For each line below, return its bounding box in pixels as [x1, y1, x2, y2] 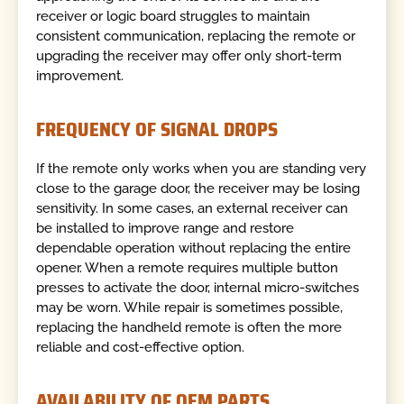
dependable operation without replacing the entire [36, 239, 352, 256]
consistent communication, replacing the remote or [36, 27, 356, 44]
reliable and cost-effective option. [36, 338, 245, 355]
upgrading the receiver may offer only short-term [36, 47, 343, 64]
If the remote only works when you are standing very [36, 160, 367, 177]
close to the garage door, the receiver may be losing [36, 179, 361, 197]
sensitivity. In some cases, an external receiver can [36, 199, 349, 216]
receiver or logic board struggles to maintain [36, 7, 311, 24]
